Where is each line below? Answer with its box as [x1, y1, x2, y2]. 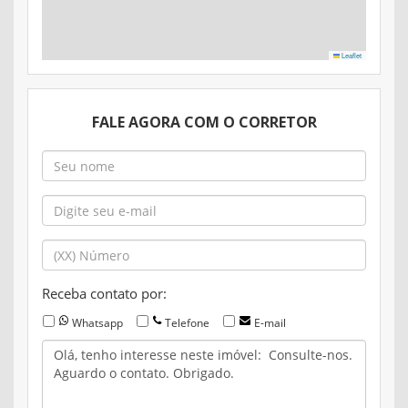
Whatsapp [72, 314, 123, 331]
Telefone [165, 314, 209, 331]
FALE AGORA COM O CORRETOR [91, 112, 317, 133]
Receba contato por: [42, 284, 167, 303]
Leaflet [340, 50, 362, 61]
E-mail [254, 314, 286, 331]
